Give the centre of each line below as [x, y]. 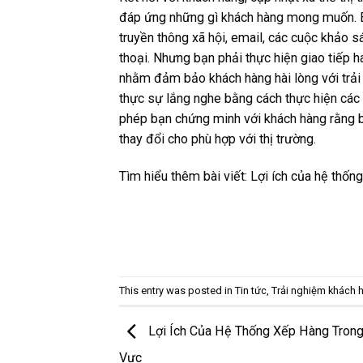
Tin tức [251, 290]
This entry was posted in [177, 290]
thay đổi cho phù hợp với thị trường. [218, 139]
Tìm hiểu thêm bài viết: [185, 177]
